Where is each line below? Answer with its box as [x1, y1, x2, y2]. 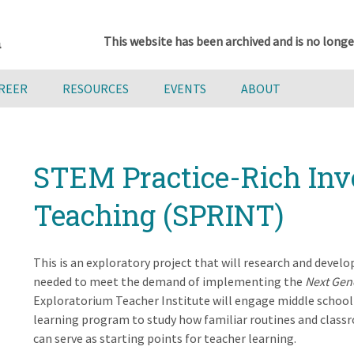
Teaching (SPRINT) [32, 196, 284, 234]
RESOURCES [62, 81, 129, 96]
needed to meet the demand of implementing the [32, 273, 305, 289]
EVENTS [164, 81, 206, 96]
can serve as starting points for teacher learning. [32, 330, 296, 346]
